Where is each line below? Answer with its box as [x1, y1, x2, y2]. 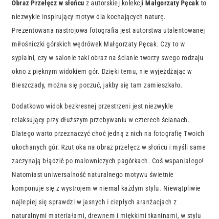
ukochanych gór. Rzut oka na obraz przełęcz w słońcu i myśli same [12, 143, 206, 151]
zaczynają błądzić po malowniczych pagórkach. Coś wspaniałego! [12, 156, 204, 165]
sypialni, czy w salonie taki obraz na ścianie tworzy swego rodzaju [12, 54, 203, 62]
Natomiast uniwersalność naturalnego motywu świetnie [12, 170, 174, 178]
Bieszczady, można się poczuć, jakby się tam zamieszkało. [12, 81, 183, 89]
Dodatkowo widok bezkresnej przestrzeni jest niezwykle [12, 102, 174, 110]
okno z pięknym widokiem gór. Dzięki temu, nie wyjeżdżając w [12, 67, 192, 76]
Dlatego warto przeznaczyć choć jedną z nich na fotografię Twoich [12, 129, 204, 137]
